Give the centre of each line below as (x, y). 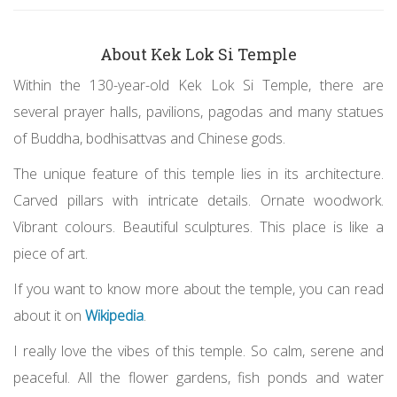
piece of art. (51, 253)
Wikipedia (114, 315)
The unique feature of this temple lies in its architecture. (198, 173)
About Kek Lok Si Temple (198, 54)
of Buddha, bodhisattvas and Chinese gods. (149, 138)
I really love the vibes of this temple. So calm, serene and (198, 350)
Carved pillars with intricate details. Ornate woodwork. (198, 200)
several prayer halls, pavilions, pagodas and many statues (198, 111)
